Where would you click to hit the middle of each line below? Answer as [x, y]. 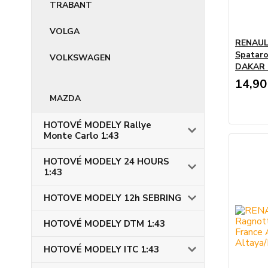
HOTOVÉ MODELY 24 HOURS [106, 162]
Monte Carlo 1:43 [81, 136]
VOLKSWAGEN [80, 58]
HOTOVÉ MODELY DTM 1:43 [104, 224]
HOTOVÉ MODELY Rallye [98, 125]
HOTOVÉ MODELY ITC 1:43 [101, 249]
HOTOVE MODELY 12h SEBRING [112, 198]
